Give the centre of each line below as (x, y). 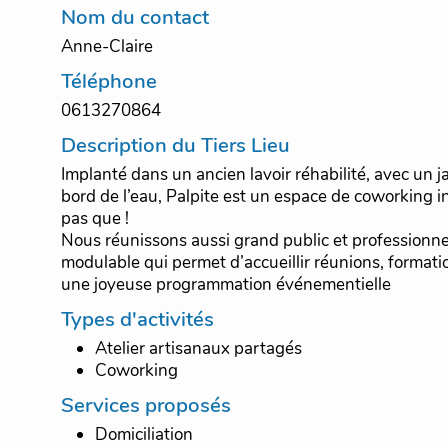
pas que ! (96, 219)
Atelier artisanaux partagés (198, 349)
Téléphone (108, 81)
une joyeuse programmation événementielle (242, 285)
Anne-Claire (106, 47)
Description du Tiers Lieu (175, 145)
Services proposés (145, 405)
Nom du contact (134, 17)
